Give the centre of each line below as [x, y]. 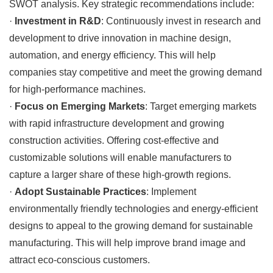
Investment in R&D [58, 21]
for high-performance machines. [77, 89]
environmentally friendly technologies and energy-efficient [133, 208]
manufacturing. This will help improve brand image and [127, 243]
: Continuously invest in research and [181, 21]
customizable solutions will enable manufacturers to [120, 157]
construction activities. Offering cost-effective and [114, 140]
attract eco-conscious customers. [80, 260]
